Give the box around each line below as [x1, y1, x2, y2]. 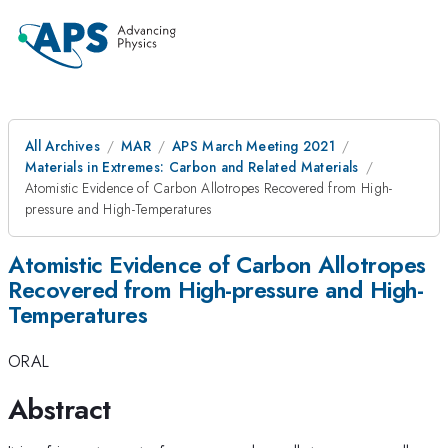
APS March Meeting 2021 [171, 136, 336, 156]
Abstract [8, 388, 111, 430]
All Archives [25, 136, 100, 156]
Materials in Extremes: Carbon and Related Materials [25, 157, 359, 177]
